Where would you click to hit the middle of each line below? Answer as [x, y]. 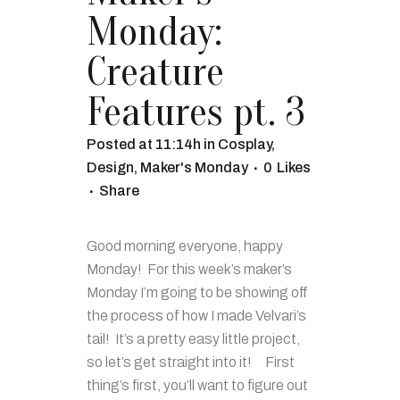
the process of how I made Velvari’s [196, 315]
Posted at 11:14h [144, 144]
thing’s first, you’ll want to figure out [197, 385]
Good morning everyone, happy [185, 246]
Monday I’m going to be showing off [197, 292]
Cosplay [245, 144]
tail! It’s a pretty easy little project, [193, 338]
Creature [155, 72]
